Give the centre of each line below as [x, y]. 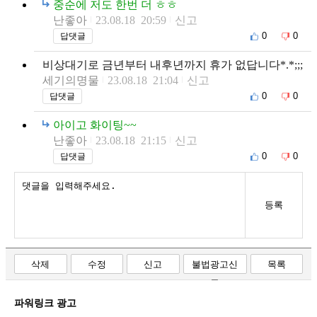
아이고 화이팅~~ [95, 125]
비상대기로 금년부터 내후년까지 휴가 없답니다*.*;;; [173, 64]
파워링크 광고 [45, 303]
